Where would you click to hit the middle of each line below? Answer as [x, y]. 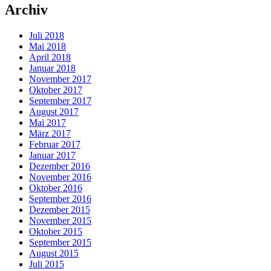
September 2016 [60, 198]
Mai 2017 [47, 122]
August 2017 [54, 111]
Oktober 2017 [56, 90]
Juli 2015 [47, 264]
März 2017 [50, 133]
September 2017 [60, 100]
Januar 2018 [52, 68]
